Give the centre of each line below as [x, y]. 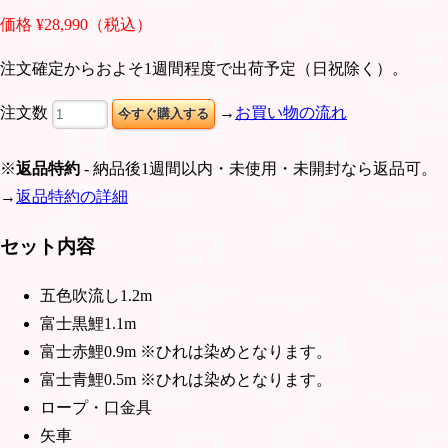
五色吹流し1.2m [96, 295]
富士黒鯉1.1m [88, 323]
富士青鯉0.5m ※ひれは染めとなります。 [186, 379]
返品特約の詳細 [72, 197]
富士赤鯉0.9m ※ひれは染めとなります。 [186, 351]
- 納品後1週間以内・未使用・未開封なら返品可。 [258, 169]
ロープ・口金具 [96, 407]
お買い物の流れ [291, 113]
